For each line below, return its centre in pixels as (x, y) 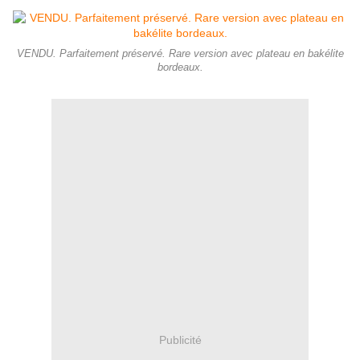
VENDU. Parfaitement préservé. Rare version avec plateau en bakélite (180, 54)
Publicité (180, 340)
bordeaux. (180, 68)
